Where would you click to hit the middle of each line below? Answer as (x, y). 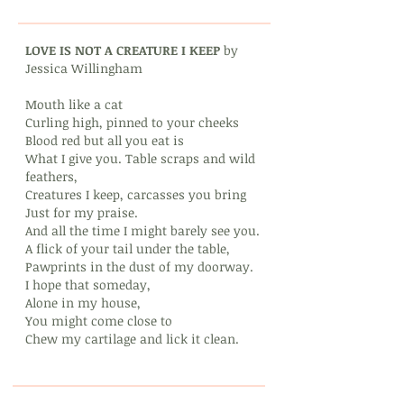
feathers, (51, 176)
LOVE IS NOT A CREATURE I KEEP (124, 50)
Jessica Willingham (84, 68)
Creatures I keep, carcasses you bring (136, 194)
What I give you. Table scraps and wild (140, 158)
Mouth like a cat (74, 104)
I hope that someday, (88, 285)
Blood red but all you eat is (105, 140)
